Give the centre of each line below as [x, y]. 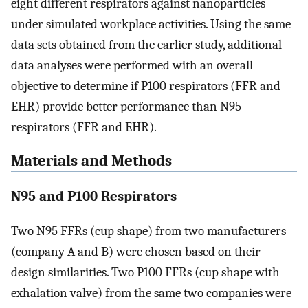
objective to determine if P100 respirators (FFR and [146, 86]
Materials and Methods [91, 161]
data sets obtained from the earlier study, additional [146, 44]
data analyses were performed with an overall [132, 65]
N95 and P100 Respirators [94, 196]
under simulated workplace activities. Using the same [151, 24]
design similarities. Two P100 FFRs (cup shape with [145, 273]
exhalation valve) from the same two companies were [151, 293]
